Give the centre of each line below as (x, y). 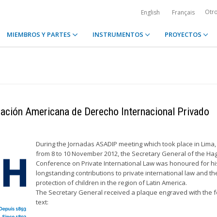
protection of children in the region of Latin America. (111, 183)
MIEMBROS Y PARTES (40, 34)
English (150, 12)
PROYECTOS (184, 34)
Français (183, 12)
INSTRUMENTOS (118, 34)
